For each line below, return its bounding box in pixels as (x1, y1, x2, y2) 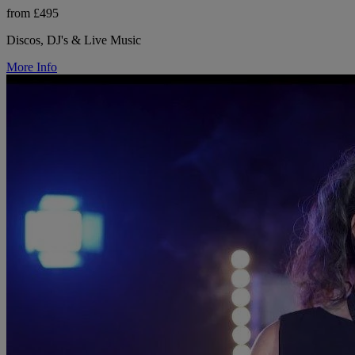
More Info (6, 60, 57, 74)
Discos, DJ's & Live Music (6, 33, 141, 48)
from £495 (6, 6, 59, 21)
